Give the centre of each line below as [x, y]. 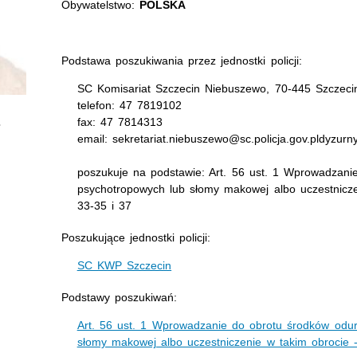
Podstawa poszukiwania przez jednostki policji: [181, 61]
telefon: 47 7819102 [129, 105]
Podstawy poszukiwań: [119, 297]
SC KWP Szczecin [124, 265]
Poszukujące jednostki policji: [136, 237]
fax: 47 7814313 [120, 122]
